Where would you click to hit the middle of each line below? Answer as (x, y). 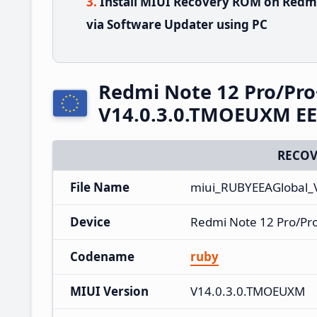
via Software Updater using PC (177, 24)
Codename (102, 256)
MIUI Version (109, 291)
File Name (100, 187)
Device (90, 221)
